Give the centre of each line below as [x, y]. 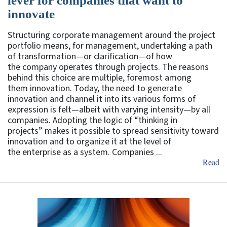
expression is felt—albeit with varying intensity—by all [109, 109]
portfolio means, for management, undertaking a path [110, 46]
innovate [31, 14]
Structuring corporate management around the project [111, 35]
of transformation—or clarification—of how [90, 56]
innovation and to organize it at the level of [89, 141]
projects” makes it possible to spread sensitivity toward [113, 131]
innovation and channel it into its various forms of [102, 99]
